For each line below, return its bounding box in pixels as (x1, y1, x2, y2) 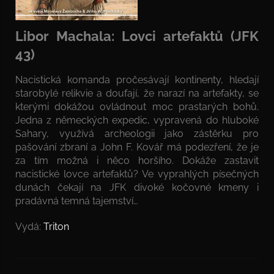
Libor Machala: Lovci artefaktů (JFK (15, 28, 259, 44)
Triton (43, 221, 69, 233)
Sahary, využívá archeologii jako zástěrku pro (15, 128, 259, 140)
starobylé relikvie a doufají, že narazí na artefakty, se (15, 87, 259, 100)
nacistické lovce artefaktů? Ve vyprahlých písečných (15, 168, 259, 180)
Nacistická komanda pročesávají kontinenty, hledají (15, 74, 259, 86)
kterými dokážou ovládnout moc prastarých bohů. (15, 101, 259, 113)
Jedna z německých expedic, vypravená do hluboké (15, 114, 259, 127)
